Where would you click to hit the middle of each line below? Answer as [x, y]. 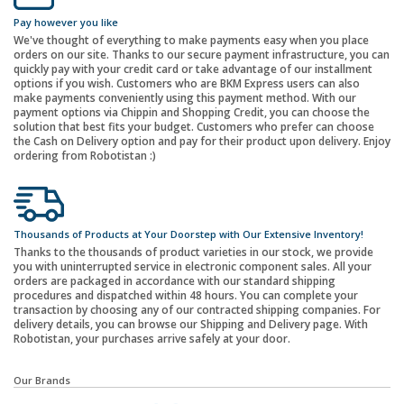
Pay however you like [66, 23]
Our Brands [42, 381]
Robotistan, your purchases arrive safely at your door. [152, 339]
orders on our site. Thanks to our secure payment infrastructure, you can [202, 55]
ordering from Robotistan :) [85, 156]
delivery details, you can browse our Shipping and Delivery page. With [191, 325]
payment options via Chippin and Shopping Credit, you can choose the [192, 113]
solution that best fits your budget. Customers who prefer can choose [194, 127]
